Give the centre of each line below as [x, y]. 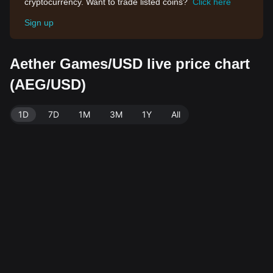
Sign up [39, 23]
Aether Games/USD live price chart [130, 64]
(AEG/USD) [48, 84]
